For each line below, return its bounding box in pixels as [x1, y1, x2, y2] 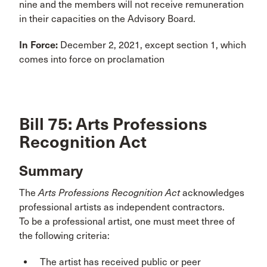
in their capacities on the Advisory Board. [19, 13, 195, 24]
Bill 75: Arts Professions [19, 113, 207, 135]
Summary [19, 162, 83, 181]
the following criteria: [19, 230, 110, 242]
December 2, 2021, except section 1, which [58, 39, 246, 51]
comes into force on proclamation [19, 53, 164, 65]
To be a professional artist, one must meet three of [19, 216, 235, 228]
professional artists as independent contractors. [19, 201, 225, 213]
